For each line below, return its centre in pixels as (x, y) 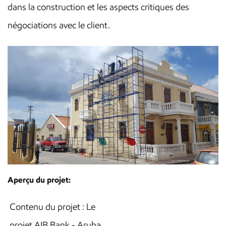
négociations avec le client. (59, 25)
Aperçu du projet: (39, 180)
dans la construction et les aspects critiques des (98, 7)
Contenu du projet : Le (52, 207)
